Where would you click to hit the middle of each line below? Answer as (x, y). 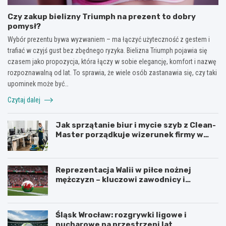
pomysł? (24, 26)
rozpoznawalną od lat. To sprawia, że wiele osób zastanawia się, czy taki (112, 72)
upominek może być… (38, 83)
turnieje (72, 189)
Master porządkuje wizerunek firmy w (129, 134)
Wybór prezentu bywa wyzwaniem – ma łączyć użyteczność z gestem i (109, 39)
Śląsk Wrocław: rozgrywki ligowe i (121, 215)
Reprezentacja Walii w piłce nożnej (123, 170)
